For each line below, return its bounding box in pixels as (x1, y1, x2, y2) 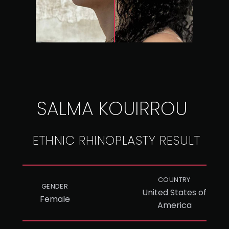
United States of (142, 187, 207, 198)
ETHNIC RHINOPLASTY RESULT (32, 132, 200, 149)
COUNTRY (158, 175, 191, 185)
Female (39, 193, 70, 205)
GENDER (41, 181, 68, 191)
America (157, 199, 192, 211)
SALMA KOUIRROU (37, 96, 187, 122)
